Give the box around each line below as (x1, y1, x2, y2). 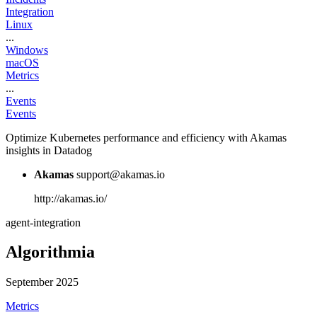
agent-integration (6, 216, 81, 229)
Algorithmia (6, 243, 95, 262)
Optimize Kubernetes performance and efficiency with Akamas (6, 131, 287, 144)
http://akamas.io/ (34, 192, 107, 204)
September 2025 (6, 276, 79, 289)
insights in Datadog (6, 144, 92, 156)
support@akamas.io (76, 168, 165, 180)
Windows (6, 43, 48, 56)
